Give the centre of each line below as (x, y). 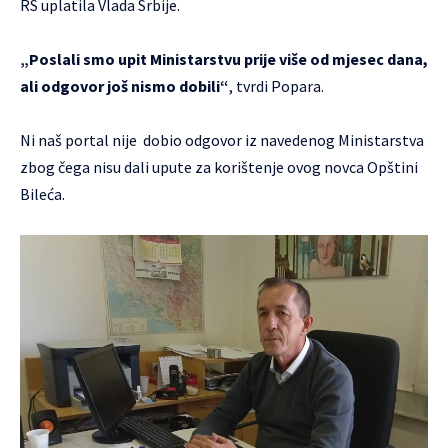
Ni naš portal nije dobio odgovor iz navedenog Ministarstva (222, 139)
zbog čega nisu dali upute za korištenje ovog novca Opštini (219, 166)
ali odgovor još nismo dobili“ (124, 85)
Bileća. (42, 193)
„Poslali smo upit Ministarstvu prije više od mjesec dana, (224, 58)
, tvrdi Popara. (276, 85)
